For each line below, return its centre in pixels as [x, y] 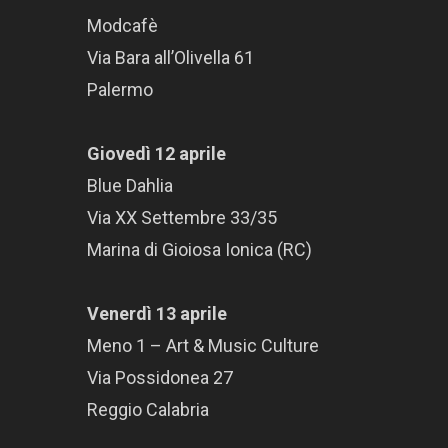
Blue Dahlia [132, 186]
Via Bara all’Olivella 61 [170, 58]
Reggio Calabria [150, 410]
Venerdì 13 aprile [157, 314]
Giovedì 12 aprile [156, 154]
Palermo [120, 90]
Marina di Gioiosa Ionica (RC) [199, 250]
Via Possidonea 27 [160, 378]
